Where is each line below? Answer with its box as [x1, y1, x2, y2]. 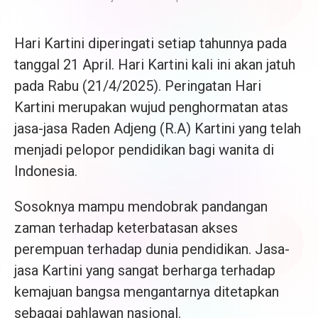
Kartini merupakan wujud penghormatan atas [14, 99, 288, 116]
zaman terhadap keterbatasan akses [14, 219, 238, 237]
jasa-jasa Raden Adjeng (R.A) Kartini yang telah [14, 120, 301, 138]
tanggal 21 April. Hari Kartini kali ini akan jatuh [14, 56, 295, 74]
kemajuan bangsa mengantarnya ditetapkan [14, 283, 279, 301]
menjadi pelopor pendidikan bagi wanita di [14, 141, 274, 159]
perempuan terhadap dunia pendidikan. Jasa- [14, 241, 290, 258]
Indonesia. [14, 163, 81, 180]
